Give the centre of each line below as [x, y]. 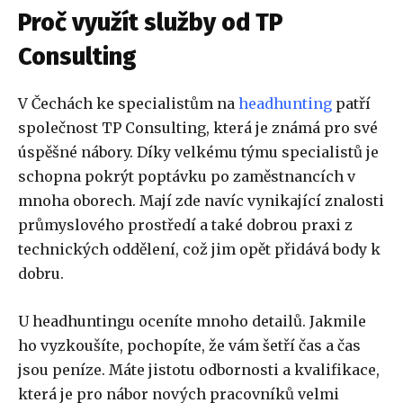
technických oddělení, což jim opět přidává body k [199, 250]
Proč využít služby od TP [151, 23]
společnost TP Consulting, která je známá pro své [198, 128]
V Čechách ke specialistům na [128, 104]
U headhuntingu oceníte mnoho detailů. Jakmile [192, 322]
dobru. [41, 274]
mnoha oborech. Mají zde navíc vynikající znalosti [201, 201]
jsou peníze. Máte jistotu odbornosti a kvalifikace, [199, 370]
